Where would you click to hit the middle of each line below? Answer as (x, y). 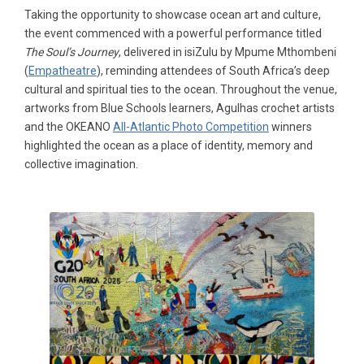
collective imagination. (81, 164)
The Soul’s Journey (71, 52)
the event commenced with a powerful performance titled (173, 33)
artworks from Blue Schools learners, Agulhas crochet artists (180, 108)
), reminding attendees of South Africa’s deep (213, 70)
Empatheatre (63, 70)
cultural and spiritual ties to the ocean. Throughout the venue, (181, 89)
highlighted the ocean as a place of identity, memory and (169, 145)
